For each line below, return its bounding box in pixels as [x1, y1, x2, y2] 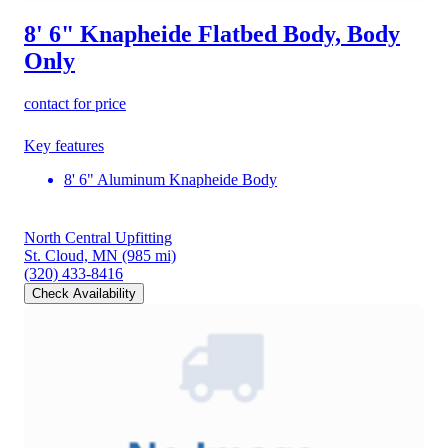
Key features [24, 137, 104, 155]
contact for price [24, 95, 126, 113]
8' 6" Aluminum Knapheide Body [64, 171, 277, 189]
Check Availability [32, 286, 136, 302]
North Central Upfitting [24, 229, 172, 247]
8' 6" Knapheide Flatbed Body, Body [24, 21, 400, 48]
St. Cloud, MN [24, 247, 118, 265]
